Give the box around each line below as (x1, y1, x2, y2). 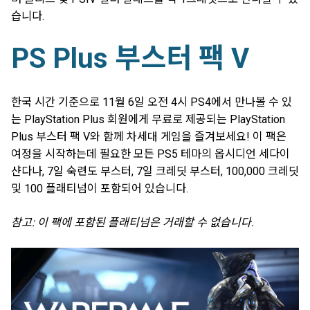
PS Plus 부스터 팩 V (11, 42, 249, 75)
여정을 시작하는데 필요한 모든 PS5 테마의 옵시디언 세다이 (11, 147, 290, 161)
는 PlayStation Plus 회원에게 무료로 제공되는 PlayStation (11, 112, 285, 126)
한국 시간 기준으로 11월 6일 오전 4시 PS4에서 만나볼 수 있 (11, 95, 292, 109)
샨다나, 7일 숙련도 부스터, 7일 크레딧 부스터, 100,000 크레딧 (11, 164, 299, 178)
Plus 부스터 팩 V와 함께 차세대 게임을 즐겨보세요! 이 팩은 (11, 129, 286, 143)
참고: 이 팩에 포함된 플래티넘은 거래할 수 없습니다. (11, 215, 254, 229)
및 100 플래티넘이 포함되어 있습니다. (11, 181, 188, 195)
